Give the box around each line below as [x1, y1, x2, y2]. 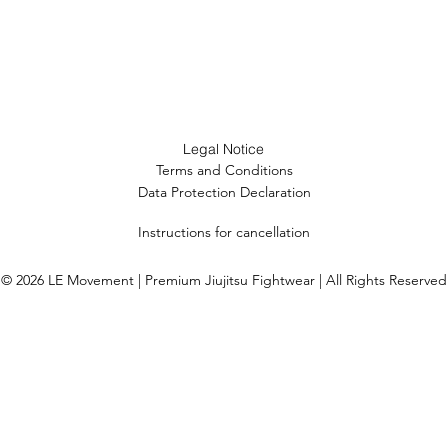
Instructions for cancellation [138, 223, 310, 242]
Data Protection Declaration [137, 183, 311, 202]
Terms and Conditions [155, 161, 293, 180]
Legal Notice [183, 140, 264, 159]
